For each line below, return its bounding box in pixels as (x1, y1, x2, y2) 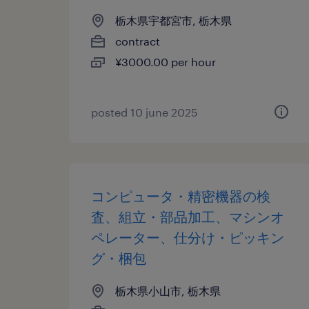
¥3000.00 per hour (115, 55, 216, 68)
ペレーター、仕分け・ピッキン (91, 229, 284, 246)
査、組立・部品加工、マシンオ (91, 208, 284, 225)
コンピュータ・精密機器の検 (91, 188, 270, 204)
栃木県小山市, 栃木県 (115, 284, 221, 297)
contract (115, 34, 160, 48)
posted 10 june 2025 (91, 106, 198, 119)
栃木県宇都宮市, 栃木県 (115, 14, 232, 27)
